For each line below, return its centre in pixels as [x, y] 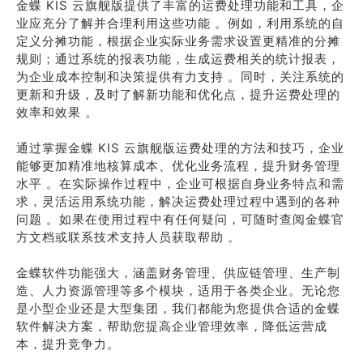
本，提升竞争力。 [68, 344]
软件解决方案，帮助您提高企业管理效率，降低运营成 [172, 326]
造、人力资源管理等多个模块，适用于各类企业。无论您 [178, 290]
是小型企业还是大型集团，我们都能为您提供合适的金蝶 [178, 308]
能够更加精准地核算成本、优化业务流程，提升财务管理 [178, 166]
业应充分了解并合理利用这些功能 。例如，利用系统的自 [180, 23]
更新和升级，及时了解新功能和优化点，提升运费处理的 [178, 94]
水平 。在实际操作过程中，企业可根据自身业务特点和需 [180, 184]
